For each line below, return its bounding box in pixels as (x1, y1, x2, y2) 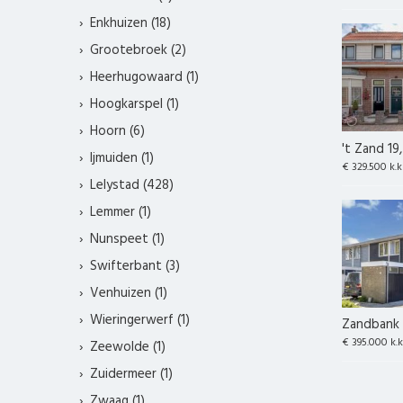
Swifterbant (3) (89, 255, 180, 278)
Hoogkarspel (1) (89, 94, 179, 116)
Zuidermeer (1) (89, 363, 173, 386)
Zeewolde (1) (89, 336, 166, 359)
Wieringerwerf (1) (89, 309, 190, 332)
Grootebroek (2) (89, 40, 186, 62)
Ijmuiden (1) (89, 148, 154, 170)
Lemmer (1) (89, 201, 151, 224)
